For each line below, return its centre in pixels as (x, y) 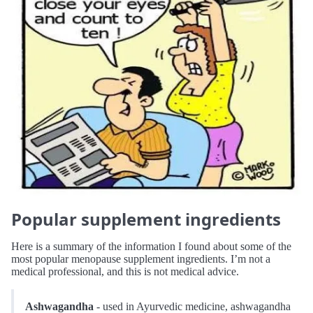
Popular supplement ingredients (146, 219)
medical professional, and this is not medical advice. (125, 272)
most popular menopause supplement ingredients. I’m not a (141, 259)
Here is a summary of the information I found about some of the (151, 247)
